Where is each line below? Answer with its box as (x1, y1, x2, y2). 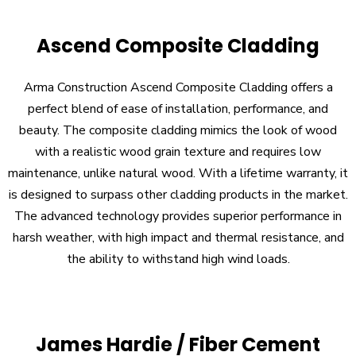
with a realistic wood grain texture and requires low (35, 143, 321, 161)
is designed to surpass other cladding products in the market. (8, 186, 348, 204)
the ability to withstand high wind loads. (66, 250, 290, 269)
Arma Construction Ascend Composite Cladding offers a (23, 79, 333, 97)
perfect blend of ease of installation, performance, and (28, 100, 328, 118)
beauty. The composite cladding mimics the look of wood (19, 122, 337, 140)
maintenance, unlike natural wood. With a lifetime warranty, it (8, 164, 348, 183)
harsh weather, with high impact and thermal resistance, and (12, 229, 344, 247)
